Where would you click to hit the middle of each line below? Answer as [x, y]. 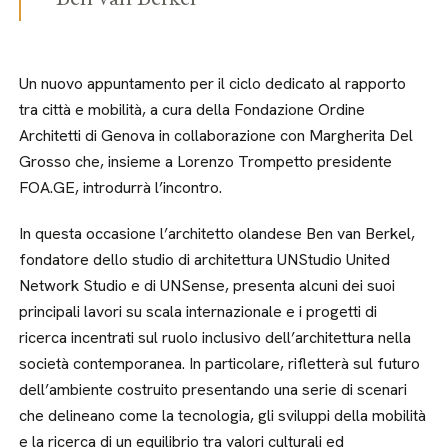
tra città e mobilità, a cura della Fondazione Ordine [192, 109]
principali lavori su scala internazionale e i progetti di [198, 311]
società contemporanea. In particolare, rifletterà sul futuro [220, 363]
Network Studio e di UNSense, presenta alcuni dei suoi [207, 285]
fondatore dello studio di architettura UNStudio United [205, 259]
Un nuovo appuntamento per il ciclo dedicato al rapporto [213, 83]
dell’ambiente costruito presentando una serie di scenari [213, 389]
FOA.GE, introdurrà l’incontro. [121, 187]
